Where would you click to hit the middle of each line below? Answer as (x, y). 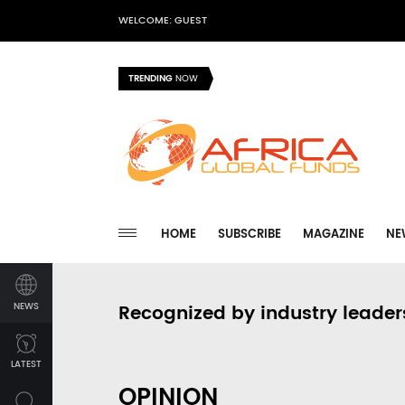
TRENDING (151, 79)
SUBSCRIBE (250, 235)
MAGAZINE (334, 235)
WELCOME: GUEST (163, 21)
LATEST (26, 364)
